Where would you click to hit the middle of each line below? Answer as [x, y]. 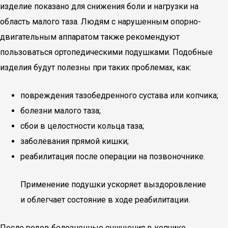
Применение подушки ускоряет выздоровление [113, 184]
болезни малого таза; [61, 111]
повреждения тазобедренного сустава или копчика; [119, 95]
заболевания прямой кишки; [75, 141]
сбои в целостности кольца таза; [82, 126]
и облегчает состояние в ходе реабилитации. [105, 200]
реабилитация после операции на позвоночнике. [113, 156]
